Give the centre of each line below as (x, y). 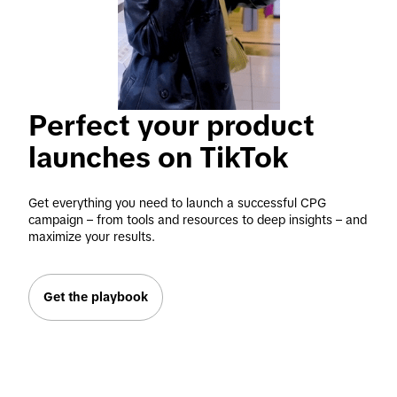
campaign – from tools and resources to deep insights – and (198, 219)
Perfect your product (171, 125)
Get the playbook (96, 296)
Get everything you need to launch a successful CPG (177, 202)
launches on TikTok (159, 157)
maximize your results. (92, 236)
